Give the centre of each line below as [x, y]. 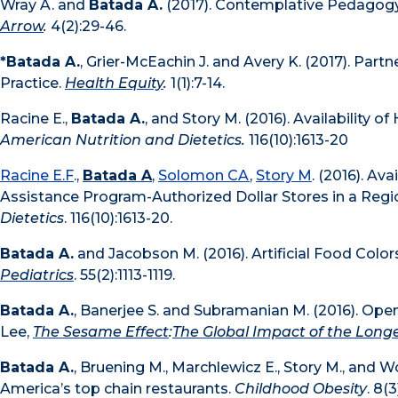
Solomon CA [204, 176]
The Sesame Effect [101, 332]
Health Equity [114, 84]
